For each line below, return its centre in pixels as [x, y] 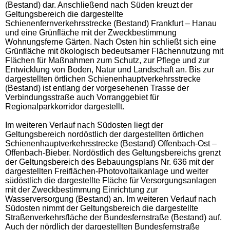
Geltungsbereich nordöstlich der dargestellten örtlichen [104, 134]
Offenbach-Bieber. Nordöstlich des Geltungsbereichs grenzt [113, 152]
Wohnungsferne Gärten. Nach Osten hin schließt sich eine [111, 42]
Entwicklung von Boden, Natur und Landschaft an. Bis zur [110, 69]
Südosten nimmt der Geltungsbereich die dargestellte [102, 208]
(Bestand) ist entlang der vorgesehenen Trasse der [97, 88]
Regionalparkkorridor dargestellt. [65, 106]
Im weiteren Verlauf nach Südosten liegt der [84, 125]
